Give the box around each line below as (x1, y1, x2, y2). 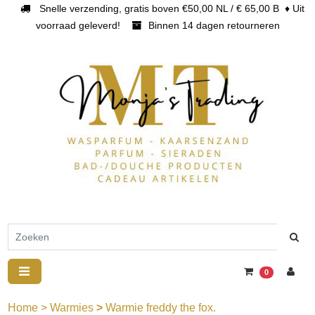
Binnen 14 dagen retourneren (145, 20, 280, 31)
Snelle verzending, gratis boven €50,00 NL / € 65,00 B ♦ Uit (33, 3, 304, 14)
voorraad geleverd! (35, 20, 129, 31)
